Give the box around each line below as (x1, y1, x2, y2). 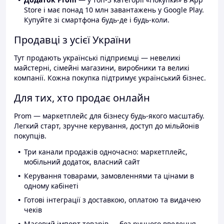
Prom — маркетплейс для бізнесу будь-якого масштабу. (14, 111, 204, 121)
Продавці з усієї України (14, 33, 131, 47)
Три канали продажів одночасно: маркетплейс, (24, 147, 187, 157)
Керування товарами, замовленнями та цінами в (24, 171, 194, 181)
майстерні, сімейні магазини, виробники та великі (14, 63, 189, 73)
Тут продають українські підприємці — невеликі (14, 53, 180, 63)
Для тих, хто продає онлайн (14, 91, 150, 105)
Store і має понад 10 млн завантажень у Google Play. (24, 5, 204, 15)
